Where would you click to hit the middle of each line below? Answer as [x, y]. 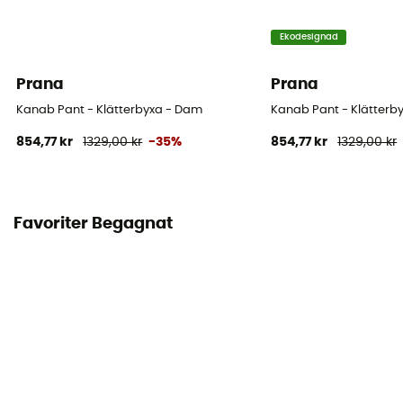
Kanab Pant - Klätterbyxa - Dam [110, 110]
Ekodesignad [309, 37]
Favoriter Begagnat [93, 224]
